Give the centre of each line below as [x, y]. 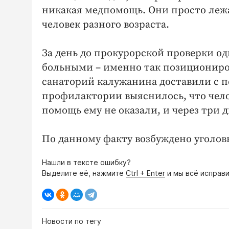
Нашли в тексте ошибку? [86, 163]
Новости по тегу [72, 221]
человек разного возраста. [106, 25]
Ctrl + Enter [145, 173]
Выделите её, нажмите [84, 173]
